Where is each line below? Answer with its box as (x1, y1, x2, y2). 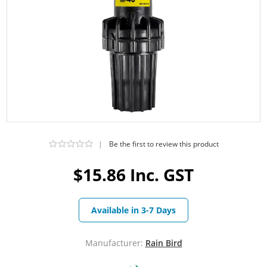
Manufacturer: (85, 237, 143, 249)
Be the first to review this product (108, 138, 219, 149)
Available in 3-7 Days (91, 204, 176, 216)
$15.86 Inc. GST (73, 163, 194, 186)
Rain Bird (145, 237, 182, 249)
